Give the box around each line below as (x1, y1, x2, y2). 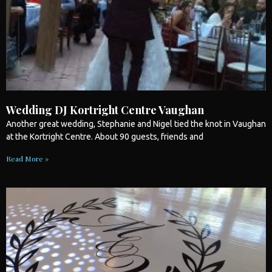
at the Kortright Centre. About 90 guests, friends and (6, 131, 203, 141)
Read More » (6, 153, 49, 163)
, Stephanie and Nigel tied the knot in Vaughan (93, 118, 266, 129)
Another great (6, 118, 61, 129)
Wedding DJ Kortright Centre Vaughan (6, 102, 204, 117)
